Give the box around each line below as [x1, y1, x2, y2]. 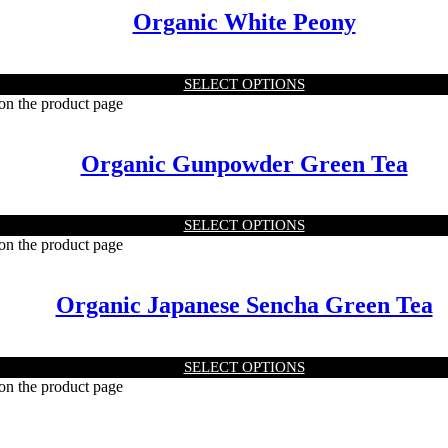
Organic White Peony [132, 8, 356, 35]
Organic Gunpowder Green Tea [80, 150, 408, 177]
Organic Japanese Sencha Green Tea [55, 292, 433, 319]
